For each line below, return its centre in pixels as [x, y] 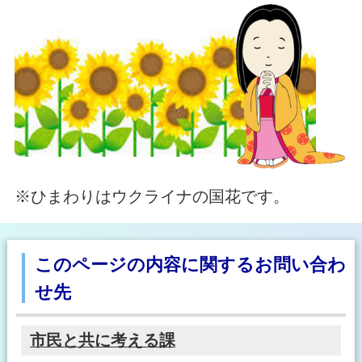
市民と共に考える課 [102, 340]
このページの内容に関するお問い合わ [190, 265]
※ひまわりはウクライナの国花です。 [152, 197]
